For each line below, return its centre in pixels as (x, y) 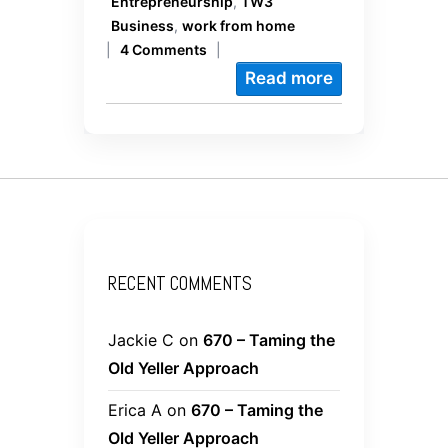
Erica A (135, 410)
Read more (289, 78)
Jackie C (141, 340)
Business (142, 26)
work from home (238, 26)
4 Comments (163, 50)
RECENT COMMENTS (180, 284)
